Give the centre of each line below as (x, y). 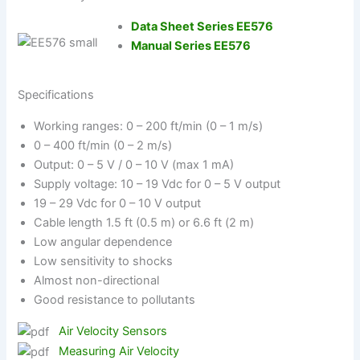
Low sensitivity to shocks (104, 261)
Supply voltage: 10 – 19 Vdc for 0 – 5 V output (157, 184)
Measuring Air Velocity (119, 351)
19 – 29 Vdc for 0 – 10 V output (118, 203)
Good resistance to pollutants (115, 299)
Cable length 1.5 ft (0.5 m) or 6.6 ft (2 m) (144, 222)
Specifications (56, 94)
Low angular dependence (103, 241)
